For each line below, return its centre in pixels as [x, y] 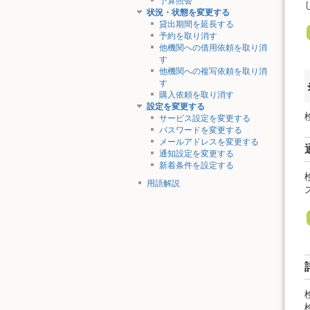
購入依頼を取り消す [196, 95]
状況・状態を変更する [188, 13]
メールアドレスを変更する [209, 142]
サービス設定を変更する [204, 119]
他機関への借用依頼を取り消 [213, 48]
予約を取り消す [188, 36]
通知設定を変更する [196, 154]
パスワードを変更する [200, 130]
